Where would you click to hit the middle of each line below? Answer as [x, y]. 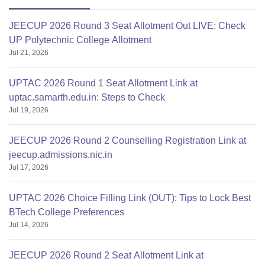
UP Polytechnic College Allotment [80, 40]
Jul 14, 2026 [29, 225]
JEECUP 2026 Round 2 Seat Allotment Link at [106, 256]
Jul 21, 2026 [29, 53]
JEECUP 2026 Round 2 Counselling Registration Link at [127, 141]
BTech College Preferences [67, 212]
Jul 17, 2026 [29, 168]
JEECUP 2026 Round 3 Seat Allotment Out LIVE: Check [127, 26]
